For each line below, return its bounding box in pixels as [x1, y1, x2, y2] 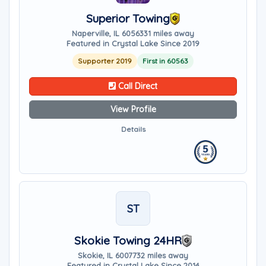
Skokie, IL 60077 [78, 251, 137, 260]
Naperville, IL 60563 [72, 28, 144, 38]
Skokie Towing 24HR [74, 233, 182, 248]
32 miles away [137, 251, 188, 260]
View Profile [110, 104, 156, 115]
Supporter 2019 [78, 56, 132, 65]
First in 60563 [142, 56, 188, 65]
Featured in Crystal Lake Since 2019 [66, 39, 199, 48]
